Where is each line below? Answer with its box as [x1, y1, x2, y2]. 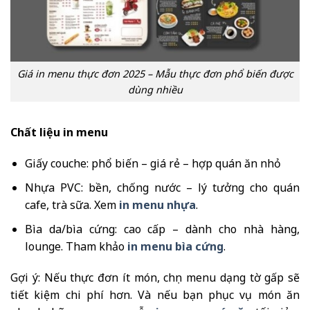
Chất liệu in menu [10, 124, 108, 140]
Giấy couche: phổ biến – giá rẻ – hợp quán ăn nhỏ [24, 156, 281, 172]
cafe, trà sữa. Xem [24, 197, 119, 213]
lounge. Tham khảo [24, 238, 127, 254]
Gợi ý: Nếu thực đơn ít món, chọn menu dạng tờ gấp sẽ [10, 270, 300, 286]
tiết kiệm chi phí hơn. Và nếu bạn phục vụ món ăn [10, 287, 300, 303]
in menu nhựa [118, 197, 196, 213]
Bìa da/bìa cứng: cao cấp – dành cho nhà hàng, [24, 221, 300, 237]
